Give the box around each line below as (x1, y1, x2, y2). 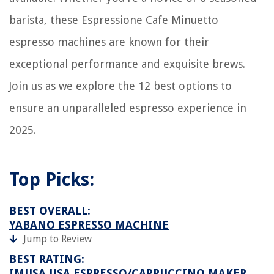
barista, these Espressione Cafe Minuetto (9, 13, 218, 27)
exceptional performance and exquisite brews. (9, 57, 245, 71)
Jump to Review (23, 233, 92, 245)
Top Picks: (9, 169, 94, 191)
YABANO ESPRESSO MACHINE (9, 218, 169, 232)
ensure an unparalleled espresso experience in (9, 102, 246, 115)
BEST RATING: (9, 253, 84, 266)
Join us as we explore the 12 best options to (9, 80, 232, 93)
